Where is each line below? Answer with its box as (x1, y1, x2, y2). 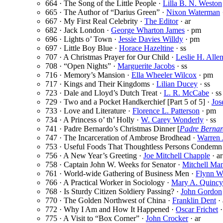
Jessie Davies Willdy (118, 35, 183, 44)
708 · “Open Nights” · (45, 62, 117, 71)
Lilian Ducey (156, 80, 198, 89)
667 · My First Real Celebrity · (45, 17, 144, 26)
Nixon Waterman (166, 8, 220, 17)
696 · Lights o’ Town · (45, 35, 118, 44)
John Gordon (181, 187, 222, 196)
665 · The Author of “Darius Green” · (45, 8, 166, 17)
